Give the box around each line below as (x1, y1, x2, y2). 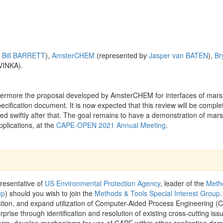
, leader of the (160, 178, 206, 188)
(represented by (95, 50, 149, 60)
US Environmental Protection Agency (45, 178, 160, 188)
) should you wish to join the (5, 188, 95, 198)
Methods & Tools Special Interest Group (95, 188, 220, 198)
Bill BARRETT (2, 50, 45, 60)
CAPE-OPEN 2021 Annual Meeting (56, 120, 166, 130)
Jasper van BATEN (149, 50, 208, 60)
